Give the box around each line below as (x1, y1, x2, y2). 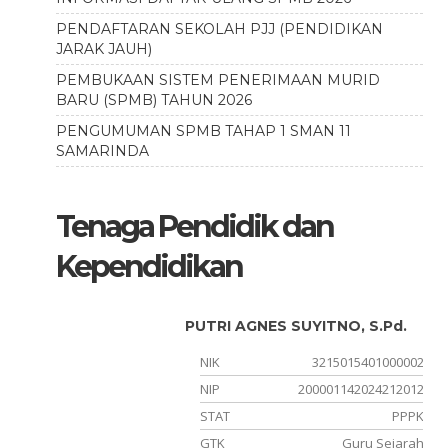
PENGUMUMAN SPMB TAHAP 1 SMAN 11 (55, 122, 351, 140)
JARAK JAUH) (55, 40, 152, 58)
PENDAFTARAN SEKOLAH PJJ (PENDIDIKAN (55, 20, 383, 38)
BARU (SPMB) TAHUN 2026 (55, 91, 252, 109)
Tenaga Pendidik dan (55, 208, 333, 245)
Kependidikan (55, 248, 242, 285)
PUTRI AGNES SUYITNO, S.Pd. (185, 317, 408, 335)
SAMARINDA (55, 142, 149, 160)
